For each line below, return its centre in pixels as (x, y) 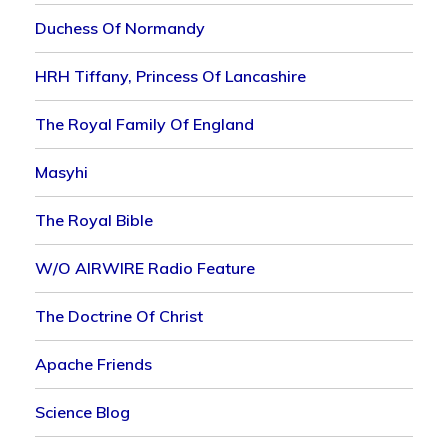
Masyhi (62, 171)
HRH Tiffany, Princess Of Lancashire (171, 75)
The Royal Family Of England (145, 123)
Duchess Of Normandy (120, 27)
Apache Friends (94, 363)
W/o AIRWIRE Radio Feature (145, 267)
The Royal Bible (94, 219)
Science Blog (83, 411)
